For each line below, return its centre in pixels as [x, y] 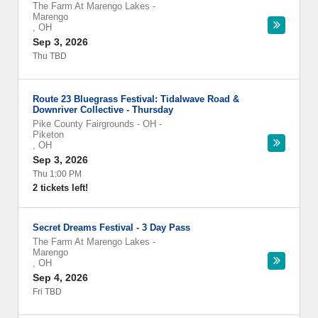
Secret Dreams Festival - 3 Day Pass [111, 227]
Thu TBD [50, 56]
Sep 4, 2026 [60, 278]
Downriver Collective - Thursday [103, 110]
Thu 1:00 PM [57, 174]
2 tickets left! [60, 188]
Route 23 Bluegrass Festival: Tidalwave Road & [136, 99]
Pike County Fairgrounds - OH [94, 124]
